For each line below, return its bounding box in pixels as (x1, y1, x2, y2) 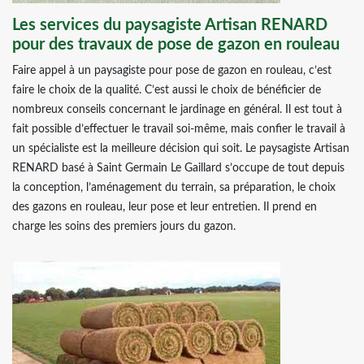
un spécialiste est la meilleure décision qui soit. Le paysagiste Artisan (12, 143, 349, 154)
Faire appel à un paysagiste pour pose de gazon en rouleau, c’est (12, 65, 331, 76)
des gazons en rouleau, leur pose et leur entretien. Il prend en (12, 201, 317, 213)
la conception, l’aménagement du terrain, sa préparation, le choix (12, 182, 336, 193)
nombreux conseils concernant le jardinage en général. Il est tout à (12, 104, 342, 115)
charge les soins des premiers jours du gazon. (12, 221, 236, 232)
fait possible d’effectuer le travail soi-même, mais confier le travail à (12, 123, 345, 135)
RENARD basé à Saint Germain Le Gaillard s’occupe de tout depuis (12, 162, 344, 174)
